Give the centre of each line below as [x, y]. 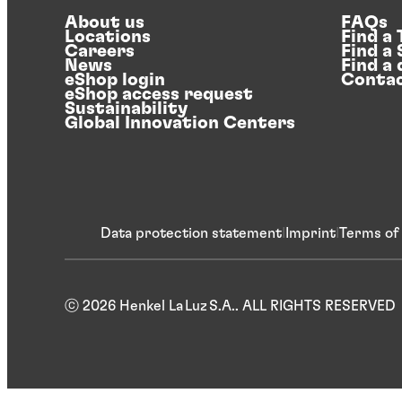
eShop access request [159, 95]
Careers [100, 52]
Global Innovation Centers [180, 123]
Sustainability [126, 109]
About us [105, 23]
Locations [108, 37]
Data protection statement [191, 234]
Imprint [310, 234]
